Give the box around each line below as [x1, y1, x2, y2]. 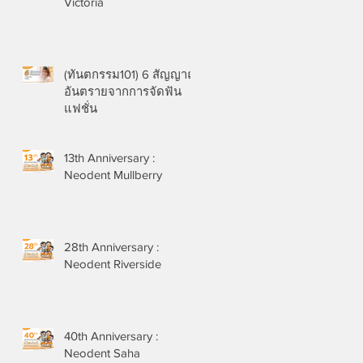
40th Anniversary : [64, 329, 158, 343]
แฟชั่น [64, 101, 97, 115]
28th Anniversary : [64, 240, 159, 254]
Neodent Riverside [64, 257, 161, 271]
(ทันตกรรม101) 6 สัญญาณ [64, 67, 199, 81]
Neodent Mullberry [64, 168, 162, 181]
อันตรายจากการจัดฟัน [64, 84, 181, 98]
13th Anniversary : [64, 151, 155, 164]
